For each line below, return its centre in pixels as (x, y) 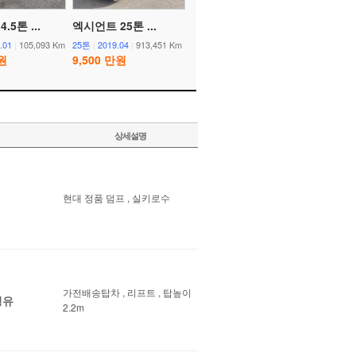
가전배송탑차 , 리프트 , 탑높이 (127, 292)
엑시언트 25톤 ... (114, 25)
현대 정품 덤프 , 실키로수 (116, 197)
